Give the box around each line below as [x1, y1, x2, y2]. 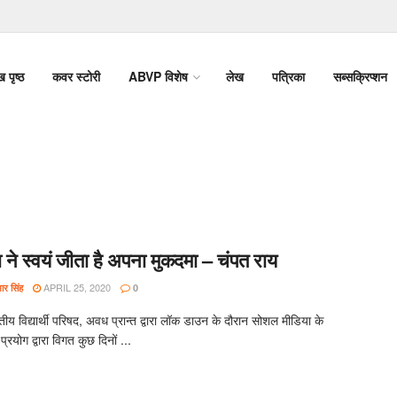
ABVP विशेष [128, 66, 188, 85]
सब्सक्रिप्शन [333, 66, 387, 85]
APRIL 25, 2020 [41, 280, 111, 294]
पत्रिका [272, 66, 305, 85]
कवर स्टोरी [52, 66, 100, 85]
